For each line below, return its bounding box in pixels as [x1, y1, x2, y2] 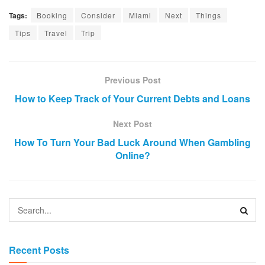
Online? [115, 148, 150, 162]
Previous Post [104, 73, 161, 86]
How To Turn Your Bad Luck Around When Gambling [14, 135, 251, 149]
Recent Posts [9, 243, 69, 257]
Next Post [113, 117, 152, 130]
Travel [44, 27, 67, 38]
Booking [37, 9, 67, 20]
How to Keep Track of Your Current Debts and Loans [15, 91, 250, 105]
